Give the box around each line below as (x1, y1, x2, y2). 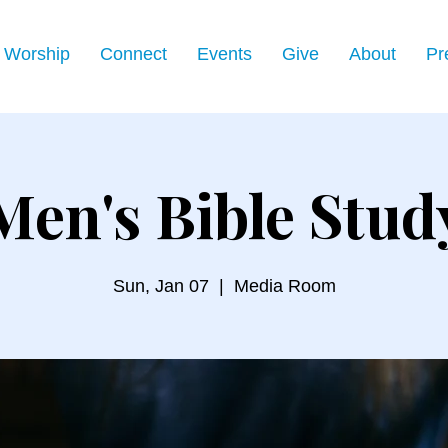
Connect (100, 44, 167, 64)
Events (197, 44, 252, 64)
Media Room (233, 276, 336, 296)
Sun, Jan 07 (112, 276, 209, 296)
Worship (4, 44, 70, 64)
